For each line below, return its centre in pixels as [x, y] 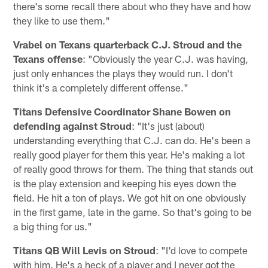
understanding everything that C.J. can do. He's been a [132, 140]
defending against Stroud [73, 125]
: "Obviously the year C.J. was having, [166, 58]
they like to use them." [62, 20]
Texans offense [48, 58]
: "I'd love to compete [202, 250]
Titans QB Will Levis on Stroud [85, 250]
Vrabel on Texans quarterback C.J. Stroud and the [128, 44]
